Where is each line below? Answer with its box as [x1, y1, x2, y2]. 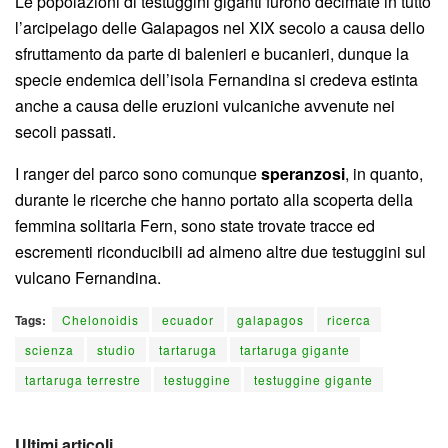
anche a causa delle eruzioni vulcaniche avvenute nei [15, 93, 395, 117]
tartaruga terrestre [25, 370, 141, 388]
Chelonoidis [62, 310, 139, 328]
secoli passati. [15, 119, 116, 143]
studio [97, 340, 136, 358]
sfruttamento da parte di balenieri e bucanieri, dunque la [15, 41, 409, 65]
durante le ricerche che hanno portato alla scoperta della [15, 187, 413, 211]
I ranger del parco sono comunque [15, 161, 261, 185]
